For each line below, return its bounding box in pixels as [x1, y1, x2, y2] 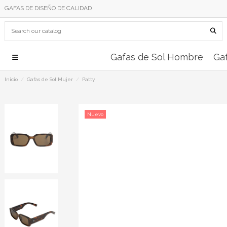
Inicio [5, 76, 18, 82]
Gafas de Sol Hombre [110, 51, 203, 62]
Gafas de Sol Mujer [27, 76, 73, 82]
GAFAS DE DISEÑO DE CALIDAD [5, 5, 92, 12]
